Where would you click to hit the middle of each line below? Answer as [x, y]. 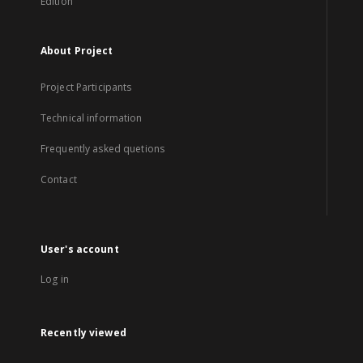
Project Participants [86, 87]
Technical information [92, 118]
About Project [77, 51]
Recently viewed [83, 333]
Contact [59, 179]
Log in [55, 279]
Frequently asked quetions [102, 149]
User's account [80, 249]
